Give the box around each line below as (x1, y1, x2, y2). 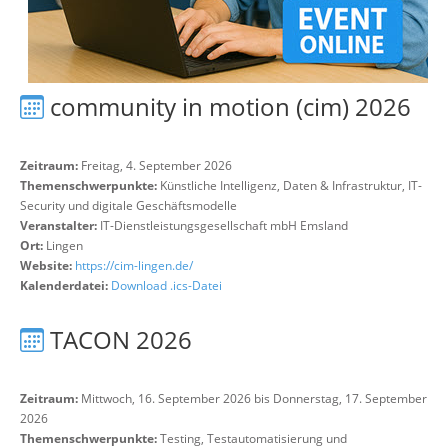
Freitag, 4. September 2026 (78, 157, 232, 174)
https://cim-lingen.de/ (75, 257, 193, 274)
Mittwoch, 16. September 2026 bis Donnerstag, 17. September (78, 390, 427, 407)
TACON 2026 (50, 323, 192, 356)
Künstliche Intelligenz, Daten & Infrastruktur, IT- (160, 177, 422, 194)
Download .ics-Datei (111, 277, 222, 294)
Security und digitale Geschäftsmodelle (20, 197, 237, 214)
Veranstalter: (20, 217, 97, 234)
